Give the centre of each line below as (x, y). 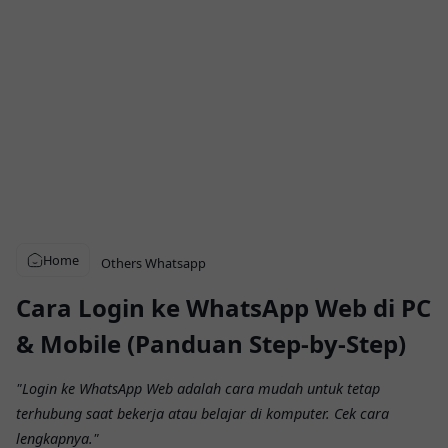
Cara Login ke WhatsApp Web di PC (223, 307)
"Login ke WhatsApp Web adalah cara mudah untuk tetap (198, 389)
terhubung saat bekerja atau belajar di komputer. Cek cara (202, 414)
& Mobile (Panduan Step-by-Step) (211, 343)
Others (121, 263)
